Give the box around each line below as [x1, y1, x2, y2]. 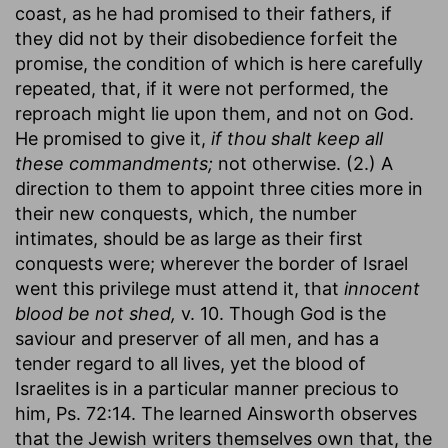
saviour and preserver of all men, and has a [15, 327, 379, 349]
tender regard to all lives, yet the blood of [15, 352, 366, 374]
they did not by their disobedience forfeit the [15, 27, 397, 49]
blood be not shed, [15, 302, 176, 324]
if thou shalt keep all [211, 127, 383, 149]
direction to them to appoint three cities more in [15, 177, 423, 199]
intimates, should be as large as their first [15, 227, 363, 249]
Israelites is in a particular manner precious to [15, 377, 399, 399]
